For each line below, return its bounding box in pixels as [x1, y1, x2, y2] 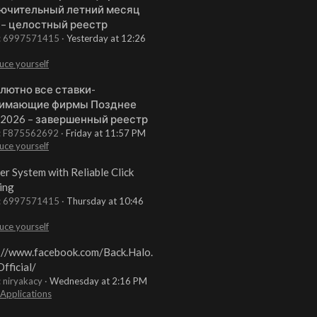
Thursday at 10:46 [67, 195, 144, 207]
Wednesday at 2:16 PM [50, 275, 147, 287]
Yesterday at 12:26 [67, 33, 146, 45]
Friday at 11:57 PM [66, 127, 146, 139]
